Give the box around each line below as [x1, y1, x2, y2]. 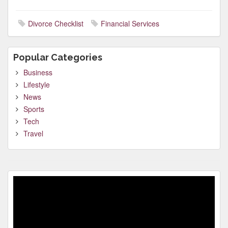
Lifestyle [23, 79, 50, 90]
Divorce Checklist [28, 18, 83, 28]
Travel [23, 128, 43, 138]
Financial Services [101, 18, 159, 28]
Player [13, 186, 33, 196]
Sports [23, 104, 44, 114]
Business [23, 67, 52, 77]
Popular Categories [13, 52, 102, 63]
